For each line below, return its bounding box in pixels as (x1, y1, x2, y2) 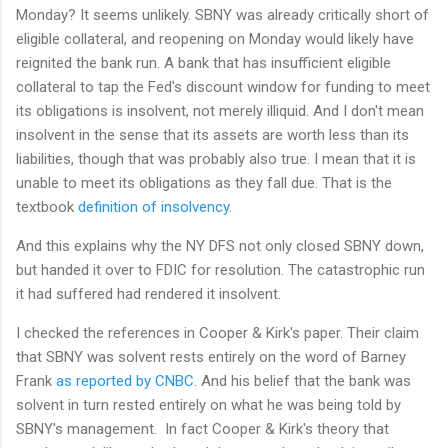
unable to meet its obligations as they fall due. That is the (16, 174, 392, 193)
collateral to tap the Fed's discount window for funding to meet (16, 78, 430, 97)
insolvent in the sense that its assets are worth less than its (16, 126, 409, 145)
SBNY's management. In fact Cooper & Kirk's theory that (16, 420, 389, 439)
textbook (16, 198, 78, 217)
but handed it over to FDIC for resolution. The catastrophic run (16, 261, 425, 280)
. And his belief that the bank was (194, 372, 411, 391)
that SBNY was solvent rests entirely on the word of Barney (16, 348, 406, 367)
